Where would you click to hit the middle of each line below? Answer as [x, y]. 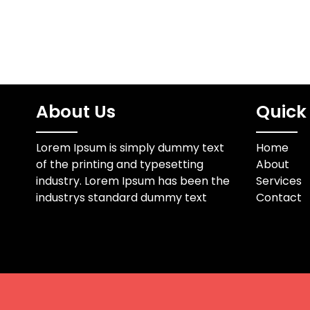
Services [279, 181]
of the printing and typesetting [120, 164]
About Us [76, 112]
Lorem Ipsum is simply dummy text [130, 148]
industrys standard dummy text [121, 198]
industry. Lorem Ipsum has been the [133, 181]
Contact [279, 198]
